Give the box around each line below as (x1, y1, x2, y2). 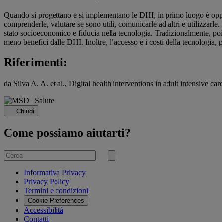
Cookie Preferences (28, 196, 84, 204)
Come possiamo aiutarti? (4, 126, 131, 139)
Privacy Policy (24, 177, 69, 186)
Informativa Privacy (24, 168, 86, 177)
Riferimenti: (4, 56, 67, 69)
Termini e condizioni (24, 186, 88, 195)
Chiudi (16, 107, 35, 115)
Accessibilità (24, 205, 63, 214)
